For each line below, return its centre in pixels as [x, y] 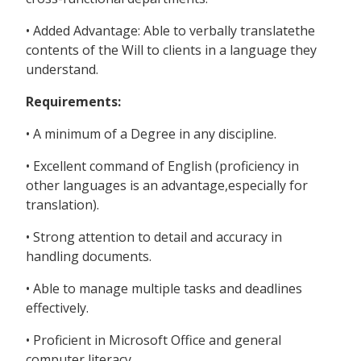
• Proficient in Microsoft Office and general [154, 340]
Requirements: [73, 102]
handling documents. [89, 257]
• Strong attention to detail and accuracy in [154, 237]
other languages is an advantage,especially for [167, 186]
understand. [62, 70]
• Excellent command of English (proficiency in [162, 166]
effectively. [57, 308]
